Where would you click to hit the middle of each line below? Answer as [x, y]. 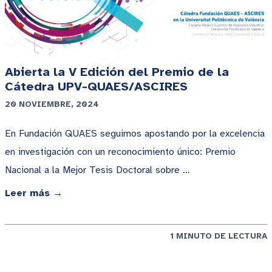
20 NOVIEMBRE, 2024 [52, 104]
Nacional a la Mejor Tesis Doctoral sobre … [97, 170]
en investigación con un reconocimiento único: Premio [120, 152]
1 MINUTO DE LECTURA [219, 236]
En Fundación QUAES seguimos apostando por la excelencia [135, 134]
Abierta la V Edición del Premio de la [117, 72]
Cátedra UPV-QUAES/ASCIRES [96, 87]
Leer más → [34, 193]
